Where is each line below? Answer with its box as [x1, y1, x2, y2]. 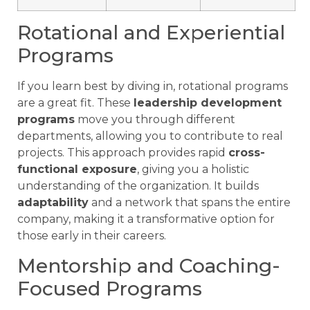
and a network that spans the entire [89, 196, 291, 210]
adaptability [17, 196, 89, 210]
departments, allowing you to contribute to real [17, 129, 283, 143]
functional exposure [17, 163, 137, 176]
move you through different [75, 113, 235, 127]
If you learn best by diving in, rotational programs [17, 80, 288, 93]
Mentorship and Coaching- [17, 253, 280, 277]
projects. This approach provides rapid [17, 146, 228, 160]
